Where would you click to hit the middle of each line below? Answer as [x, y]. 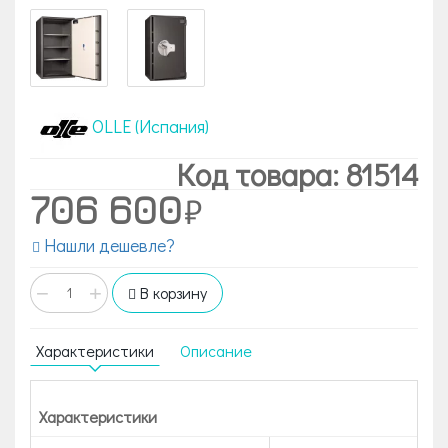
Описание [216, 350]
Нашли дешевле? [107, 245]
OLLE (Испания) [150, 126]
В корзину [171, 292]
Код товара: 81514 [297, 174]
